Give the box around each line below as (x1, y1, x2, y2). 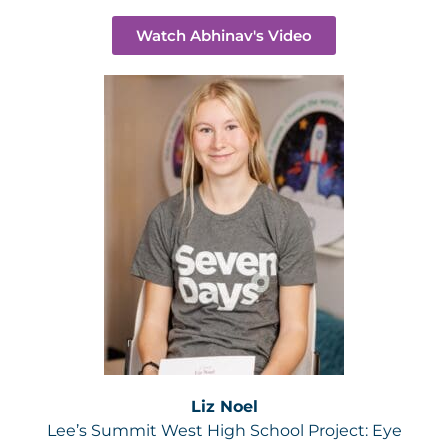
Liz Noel (190, 397, 258, 416)
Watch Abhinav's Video (136, 26, 312, 45)
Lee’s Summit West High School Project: (46, 421, 372, 440)
